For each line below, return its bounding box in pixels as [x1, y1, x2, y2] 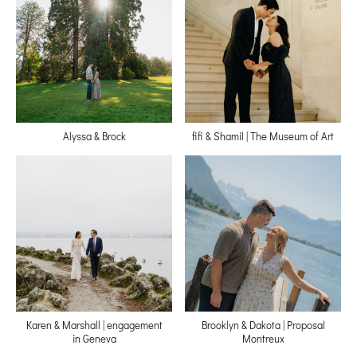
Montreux [241, 331, 284, 345]
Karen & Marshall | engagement [25, 317, 163, 331]
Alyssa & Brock [62, 128, 126, 143]
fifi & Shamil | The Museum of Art [192, 128, 334, 143]
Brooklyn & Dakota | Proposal [201, 317, 325, 331]
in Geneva [72, 331, 116, 345]
